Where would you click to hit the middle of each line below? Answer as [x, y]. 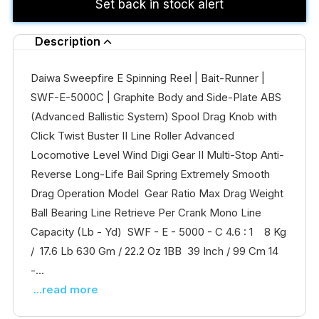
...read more [66, 289]
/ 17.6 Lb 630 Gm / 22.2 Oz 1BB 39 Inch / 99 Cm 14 [154, 251]
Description [67, 42]
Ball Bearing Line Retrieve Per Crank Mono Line [146, 212]
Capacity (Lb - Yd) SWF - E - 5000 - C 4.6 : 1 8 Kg [158, 231]
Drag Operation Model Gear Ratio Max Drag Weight [157, 193]
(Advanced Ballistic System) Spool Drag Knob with [153, 116]
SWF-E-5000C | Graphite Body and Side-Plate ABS [156, 97]
